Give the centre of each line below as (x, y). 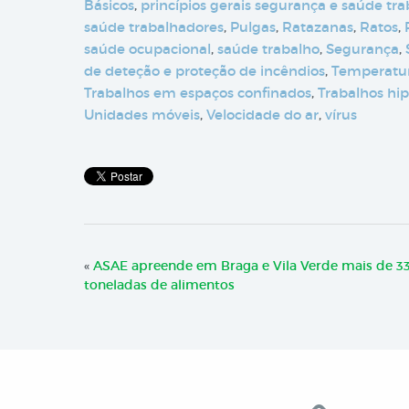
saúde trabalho (268, 49)
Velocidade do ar (262, 115)
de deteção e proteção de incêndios (204, 71)
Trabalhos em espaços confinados (198, 93)
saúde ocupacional (147, 49)
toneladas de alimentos (159, 285)
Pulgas (253, 27)
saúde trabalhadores (154, 27)
